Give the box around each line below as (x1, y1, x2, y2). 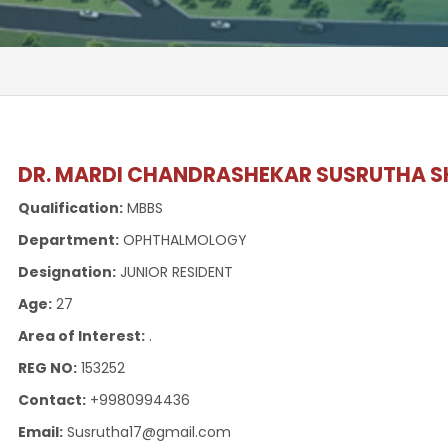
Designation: (17, 262, 116, 282)
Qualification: (17, 198, 123, 218)
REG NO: (17, 358, 77, 378)
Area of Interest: (17, 326, 145, 346)
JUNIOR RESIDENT (115, 262, 233, 282)
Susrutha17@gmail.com (62, 422, 231, 442)
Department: (17, 230, 119, 250)
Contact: (17, 390, 86, 410)
